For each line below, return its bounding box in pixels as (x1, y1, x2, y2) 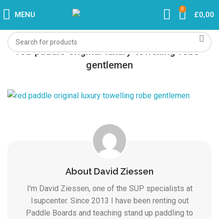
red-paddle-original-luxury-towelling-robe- (17, 45, 202, 57)
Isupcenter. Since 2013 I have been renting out (30, 196, 189, 206)
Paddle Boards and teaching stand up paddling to (26, 208, 193, 218)
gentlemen (86, 59, 133, 71)
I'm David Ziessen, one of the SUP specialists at (26, 184, 193, 194)
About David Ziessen (66, 166, 153, 177)
